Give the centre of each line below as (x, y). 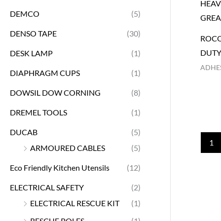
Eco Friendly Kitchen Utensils (60, 167)
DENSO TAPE (33, 33)
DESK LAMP (31, 53)
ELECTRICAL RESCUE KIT (75, 203)
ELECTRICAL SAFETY (47, 187)
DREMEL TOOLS (38, 112)
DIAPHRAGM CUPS (45, 73)
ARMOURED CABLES (68, 147)
